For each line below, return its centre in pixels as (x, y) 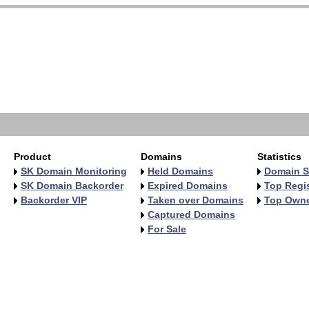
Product (32, 157)
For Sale (167, 229)
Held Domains (180, 171)
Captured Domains (191, 215)
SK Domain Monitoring (74, 171)
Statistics (279, 157)
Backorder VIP (54, 200)
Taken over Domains (196, 200)
